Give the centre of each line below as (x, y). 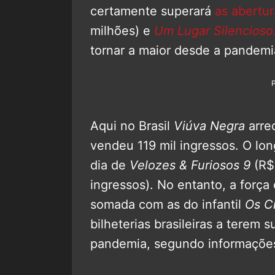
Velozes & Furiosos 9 (190, 165)
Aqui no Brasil (132, 126)
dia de (110, 165)
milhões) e (122, 30)
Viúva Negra (209, 126)
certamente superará (153, 11)
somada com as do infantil (168, 204)
